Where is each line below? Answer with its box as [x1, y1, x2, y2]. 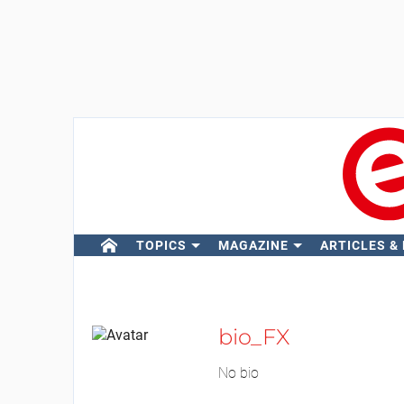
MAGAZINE [217, 238, 289, 252]
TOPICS [135, 238, 187, 252]
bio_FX [217, 324, 289, 350]
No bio [217, 364, 259, 381]
